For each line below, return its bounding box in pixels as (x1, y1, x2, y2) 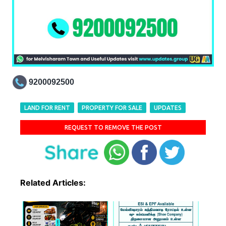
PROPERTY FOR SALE (82, 104, 142, 111)
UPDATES (154, 104, 182, 111)
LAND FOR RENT (24, 104, 70, 111)
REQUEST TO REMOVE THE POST (64, 124, 162, 131)
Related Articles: (20, 178, 86, 188)
